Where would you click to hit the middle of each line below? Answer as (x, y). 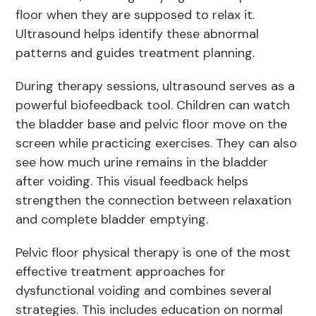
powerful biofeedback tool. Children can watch (153, 105)
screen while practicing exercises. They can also (157, 144)
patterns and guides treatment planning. (137, 53)
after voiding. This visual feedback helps (132, 182)
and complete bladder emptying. (116, 220)
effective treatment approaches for (121, 272)
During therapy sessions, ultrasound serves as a (156, 86)
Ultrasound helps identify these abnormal (138, 34)
